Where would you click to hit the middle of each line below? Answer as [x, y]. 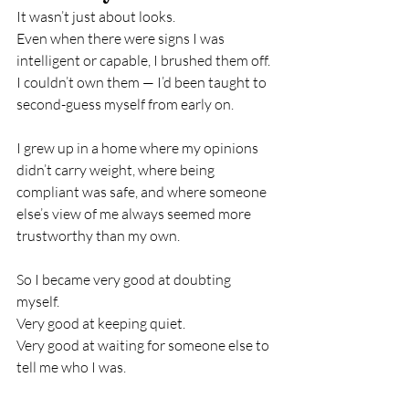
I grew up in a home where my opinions [139, 148]
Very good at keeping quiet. [101, 323]
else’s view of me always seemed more [135, 214]
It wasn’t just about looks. [96, 16]
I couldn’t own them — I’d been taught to [143, 82]
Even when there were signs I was [122, 38]
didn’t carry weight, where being [117, 170]
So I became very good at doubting [125, 279]
